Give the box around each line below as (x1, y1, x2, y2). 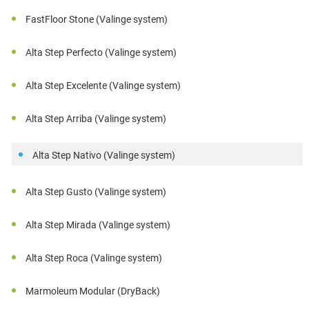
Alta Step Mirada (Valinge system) (26, 219, 171, 231)
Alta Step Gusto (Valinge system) (26, 186, 167, 198)
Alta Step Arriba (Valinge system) (26, 113, 167, 125)
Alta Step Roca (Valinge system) (26, 252, 163, 264)
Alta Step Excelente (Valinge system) (26, 80, 181, 92)
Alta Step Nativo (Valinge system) (32, 150, 176, 161)
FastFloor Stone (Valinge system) (26, 14, 168, 26)
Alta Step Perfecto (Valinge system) (26, 47, 177, 59)
